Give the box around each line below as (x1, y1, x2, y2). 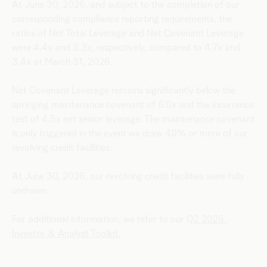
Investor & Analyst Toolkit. (12, 229, 120, 239)
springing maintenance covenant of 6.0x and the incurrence (12, 100, 254, 110)
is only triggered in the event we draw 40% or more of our (12, 129, 248, 139)
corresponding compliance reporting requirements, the (12, 14, 232, 24)
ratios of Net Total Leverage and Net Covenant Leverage (12, 29, 244, 39)
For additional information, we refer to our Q (12, 215, 194, 225)
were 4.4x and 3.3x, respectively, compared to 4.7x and (12, 43, 240, 53)
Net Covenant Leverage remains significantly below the (12, 86, 235, 96)
